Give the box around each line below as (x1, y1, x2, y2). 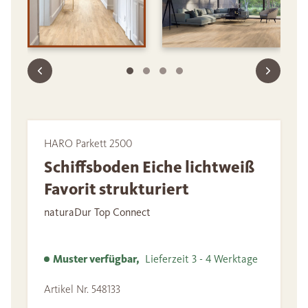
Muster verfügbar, (53, 252, 140, 266)
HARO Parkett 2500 (44, 137, 132, 151)
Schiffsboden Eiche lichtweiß (44, 157, 254, 178)
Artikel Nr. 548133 (44, 283, 120, 296)
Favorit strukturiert (44, 179, 189, 200)
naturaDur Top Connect (44, 206, 151, 219)
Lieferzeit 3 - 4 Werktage (140, 252, 258, 266)
